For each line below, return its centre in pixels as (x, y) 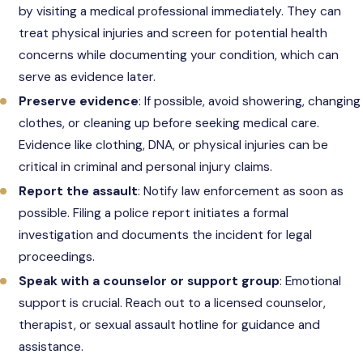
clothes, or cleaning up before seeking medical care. (169, 123)
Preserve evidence (79, 101)
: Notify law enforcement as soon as (241, 191)
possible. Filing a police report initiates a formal (154, 213)
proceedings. (57, 256)
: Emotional (311, 282)
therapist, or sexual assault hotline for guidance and (170, 325)
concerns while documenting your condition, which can (179, 55)
